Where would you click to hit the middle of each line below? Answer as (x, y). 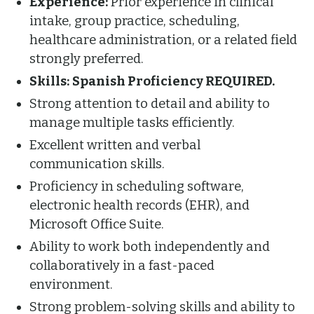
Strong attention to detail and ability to (150, 103)
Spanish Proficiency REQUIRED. (174, 81)
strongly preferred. (87, 59)
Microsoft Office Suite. (97, 224)
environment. (71, 284)
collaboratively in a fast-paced (122, 265)
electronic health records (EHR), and (140, 205)
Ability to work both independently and (150, 246)
